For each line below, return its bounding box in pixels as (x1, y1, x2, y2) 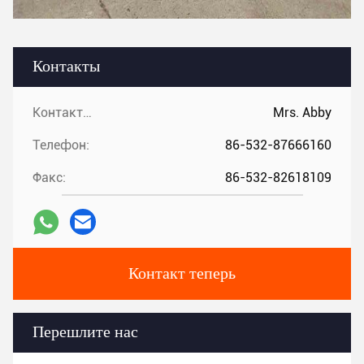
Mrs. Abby (273, 105, 331, 120)
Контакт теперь (128, 266, 236, 282)
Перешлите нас (32, 324, 138, 340)
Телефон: (32, 137, 89, 153)
